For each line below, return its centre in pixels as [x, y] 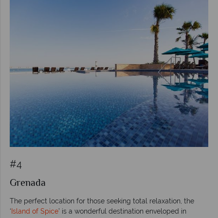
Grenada [28, 183]
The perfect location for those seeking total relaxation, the [102, 201]
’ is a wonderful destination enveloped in [122, 211]
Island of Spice [35, 211]
